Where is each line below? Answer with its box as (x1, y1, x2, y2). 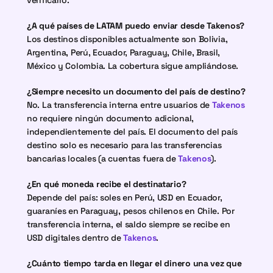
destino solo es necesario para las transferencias (27, 140, 222, 151)
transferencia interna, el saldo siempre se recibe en (27, 219, 230, 230)
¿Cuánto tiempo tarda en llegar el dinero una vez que (27, 258, 242, 269)
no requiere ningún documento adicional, (27, 113, 194, 124)
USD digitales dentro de (27, 232, 124, 243)
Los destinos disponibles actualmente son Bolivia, (27, 34, 228, 44)
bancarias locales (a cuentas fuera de (27, 153, 179, 164)
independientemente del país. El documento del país (27, 126, 238, 137)
